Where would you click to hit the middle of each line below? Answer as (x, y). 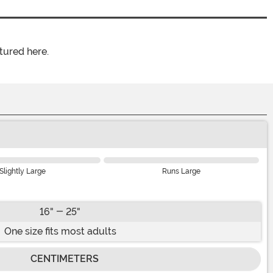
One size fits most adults (60, 231)
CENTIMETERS (64, 258)
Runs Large (182, 171)
